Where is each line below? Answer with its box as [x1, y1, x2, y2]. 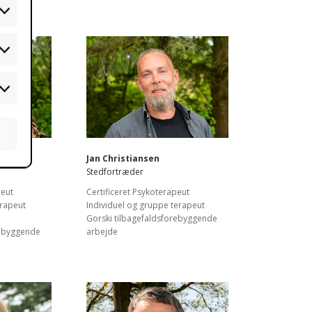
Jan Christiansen [86, 152, 159, 164]
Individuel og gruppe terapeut [86, 198, 205, 211]
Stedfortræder [86, 165, 143, 178]
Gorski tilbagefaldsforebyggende [86, 212, 217, 224]
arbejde [86, 225, 118, 237]
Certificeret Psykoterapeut [86, 185, 189, 198]
